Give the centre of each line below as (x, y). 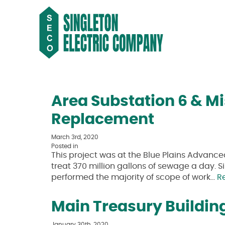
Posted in (65, 146)
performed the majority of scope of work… (134, 177)
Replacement (103, 120)
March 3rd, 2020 (75, 137)
